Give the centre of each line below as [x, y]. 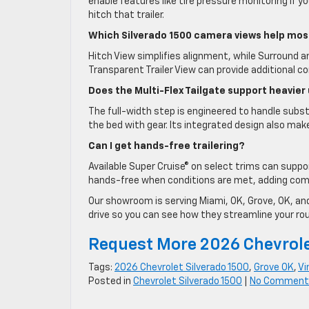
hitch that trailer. [126, 16]
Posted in [111, 282]
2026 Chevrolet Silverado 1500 [182, 268]
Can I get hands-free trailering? [167, 147]
